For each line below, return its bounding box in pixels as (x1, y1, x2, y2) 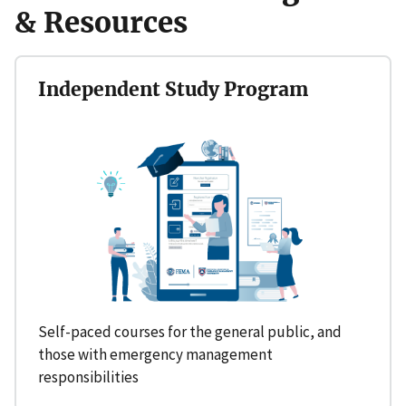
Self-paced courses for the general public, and (38, 322, 342, 343)
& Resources (14, 4, 188, 41)
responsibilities (38, 367, 139, 388)
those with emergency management (38, 344, 273, 365)
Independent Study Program (38, 76, 308, 101)
